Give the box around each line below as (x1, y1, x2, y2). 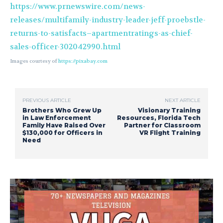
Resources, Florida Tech (116, 113, 201, 121)
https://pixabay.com (58, 57, 108, 64)
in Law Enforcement (22, 113, 91, 121)
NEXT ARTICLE (164, 97, 201, 104)
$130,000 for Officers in (22, 128, 103, 136)
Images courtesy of (10, 57, 58, 64)
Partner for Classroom (123, 121, 201, 129)
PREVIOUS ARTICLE (22, 97, 71, 104)
